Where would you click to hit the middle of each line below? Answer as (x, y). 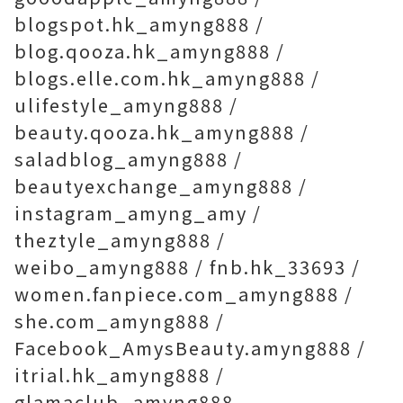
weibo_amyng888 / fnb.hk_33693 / (188, 267)
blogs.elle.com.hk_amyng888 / (167, 78)
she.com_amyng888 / (120, 321)
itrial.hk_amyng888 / (120, 375)
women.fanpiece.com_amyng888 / (184, 294)
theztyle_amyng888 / (120, 240)
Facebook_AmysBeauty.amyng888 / (190, 348)
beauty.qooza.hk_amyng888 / (162, 132)
